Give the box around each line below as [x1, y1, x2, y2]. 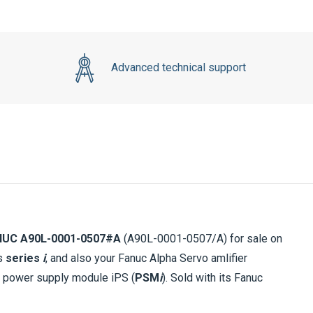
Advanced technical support [110, 61, 246, 75]
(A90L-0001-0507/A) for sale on [121, 231, 282, 245]
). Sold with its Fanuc [162, 270, 263, 284]
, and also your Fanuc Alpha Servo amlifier [45, 251, 247, 265]
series [6, 251, 43, 265]
